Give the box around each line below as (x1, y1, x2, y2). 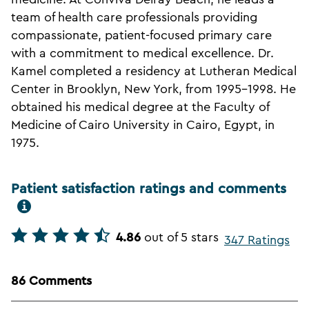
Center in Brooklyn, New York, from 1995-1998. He (11, 83, 296, 96)
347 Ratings (224, 234, 290, 247)
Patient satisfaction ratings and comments (11, 182, 286, 197)
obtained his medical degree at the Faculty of (11, 101, 269, 114)
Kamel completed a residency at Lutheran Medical (11, 65, 297, 78)
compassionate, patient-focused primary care (11, 29, 272, 42)
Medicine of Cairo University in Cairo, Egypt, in (11, 119, 275, 132)
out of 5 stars (144, 231, 219, 244)
